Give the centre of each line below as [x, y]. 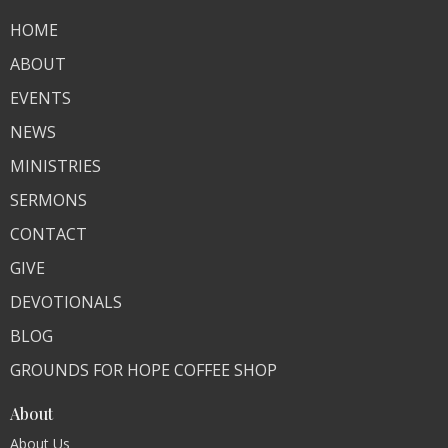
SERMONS [48, 199]
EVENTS [40, 97]
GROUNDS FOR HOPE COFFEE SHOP [143, 369]
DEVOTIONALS [66, 301]
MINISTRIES [55, 165]
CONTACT [48, 233]
